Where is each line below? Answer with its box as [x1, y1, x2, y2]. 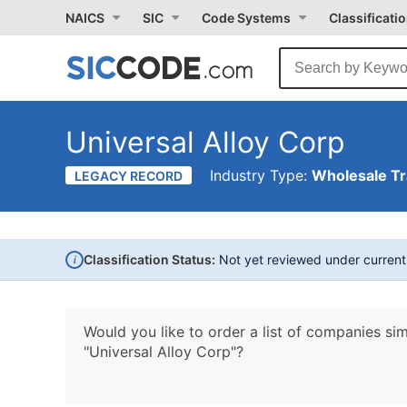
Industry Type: [210, 166, 312, 184]
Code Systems [202, 10, 291, 25]
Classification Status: [84, 252, 215, 267]
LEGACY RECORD [74, 168, 183, 184]
